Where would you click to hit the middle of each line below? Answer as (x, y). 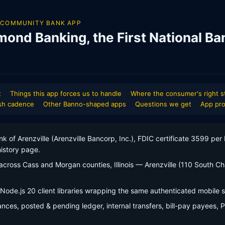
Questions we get (163, 104)
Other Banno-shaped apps (85, 104)
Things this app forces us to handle (66, 93)
